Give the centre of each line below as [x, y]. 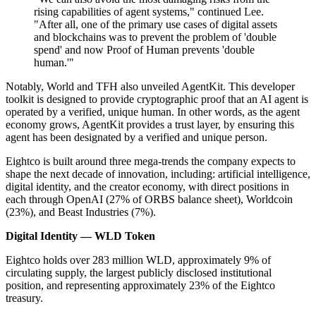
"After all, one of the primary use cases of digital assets [156, 24]
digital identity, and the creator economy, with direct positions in [147, 186]
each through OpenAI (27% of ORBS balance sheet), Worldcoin [149, 199]
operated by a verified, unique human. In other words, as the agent [153, 111]
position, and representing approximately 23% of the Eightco [140, 285]
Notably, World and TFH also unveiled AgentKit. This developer [150, 86]
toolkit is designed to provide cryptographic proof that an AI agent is [157, 99]
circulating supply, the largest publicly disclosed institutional [139, 272]
